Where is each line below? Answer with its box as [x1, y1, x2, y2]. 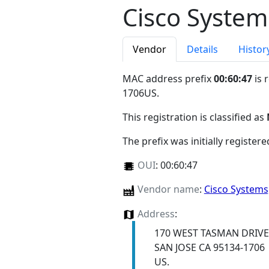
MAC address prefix [122, 72, 214, 86]
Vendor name [137, 183, 199, 196]
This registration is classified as [122, 110, 267, 124]
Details [187, 43, 218, 56]
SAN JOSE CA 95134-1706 [154, 240, 265, 254]
